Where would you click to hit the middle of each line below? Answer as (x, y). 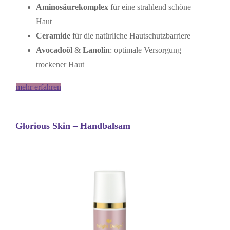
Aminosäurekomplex (73, 7)
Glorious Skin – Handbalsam (73, 126)
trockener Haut (60, 64)
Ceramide (54, 36)
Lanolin (96, 50)
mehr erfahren (38, 87)
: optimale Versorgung (145, 50)
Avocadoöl (55, 50)
